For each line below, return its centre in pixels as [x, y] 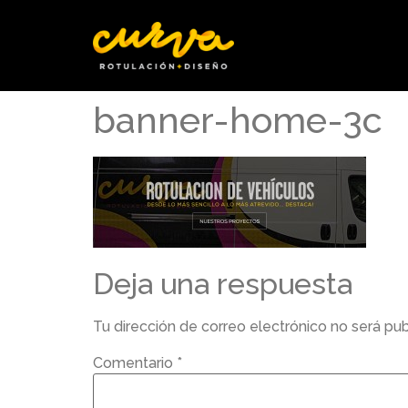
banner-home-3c [238, 120]
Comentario [135, 362]
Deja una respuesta [223, 284]
